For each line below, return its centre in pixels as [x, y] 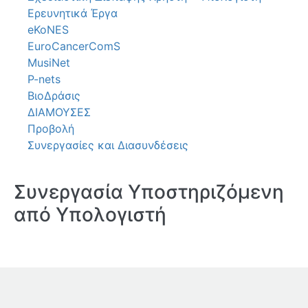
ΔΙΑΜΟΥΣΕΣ [59, 112]
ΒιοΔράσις [54, 96]
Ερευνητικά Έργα [73, 13]
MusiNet [49, 63]
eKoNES [48, 30]
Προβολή [51, 129]
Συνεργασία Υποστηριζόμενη [149, 192]
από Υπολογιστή [90, 215]
